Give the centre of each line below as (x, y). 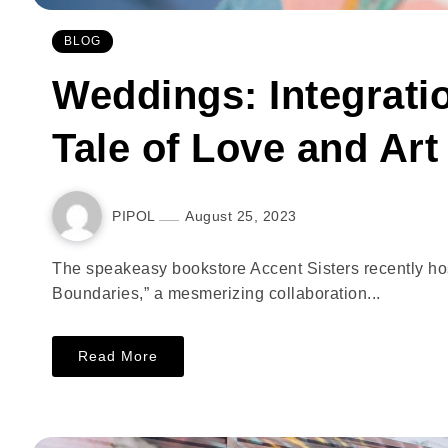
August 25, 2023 (241, 215)
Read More (118, 356)
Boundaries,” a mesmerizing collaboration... (216, 293)
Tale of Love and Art (245, 148)
